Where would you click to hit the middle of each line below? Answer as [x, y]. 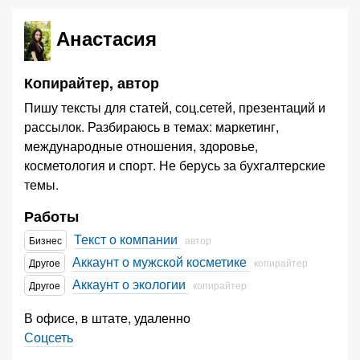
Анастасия [107, 38]
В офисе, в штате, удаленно [109, 318]
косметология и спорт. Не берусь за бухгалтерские [175, 165]
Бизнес [45, 240]
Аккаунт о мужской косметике [161, 262]
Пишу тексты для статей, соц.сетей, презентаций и [175, 107]
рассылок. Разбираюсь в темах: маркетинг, [151, 127]
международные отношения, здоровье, [141, 146]
